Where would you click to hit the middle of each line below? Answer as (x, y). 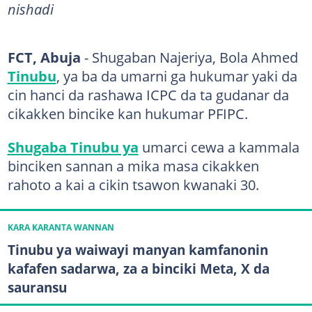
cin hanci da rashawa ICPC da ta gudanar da (148, 94)
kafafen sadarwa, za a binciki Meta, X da (138, 268)
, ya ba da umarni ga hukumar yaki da (177, 76)
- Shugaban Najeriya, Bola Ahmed (189, 57)
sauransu (37, 287)
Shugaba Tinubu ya (73, 147)
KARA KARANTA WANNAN (61, 227)
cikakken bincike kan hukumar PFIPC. (127, 113)
